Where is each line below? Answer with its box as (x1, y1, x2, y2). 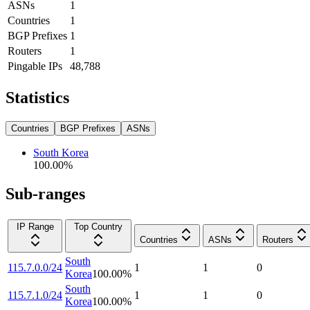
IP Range (16, 221, 54, 232)
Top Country (74, 221, 122, 232)
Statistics (6, 88, 69, 107)
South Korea (33, 146, 89, 158)
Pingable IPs (8, 60, 62, 72)
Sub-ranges (6, 185, 85, 203)
